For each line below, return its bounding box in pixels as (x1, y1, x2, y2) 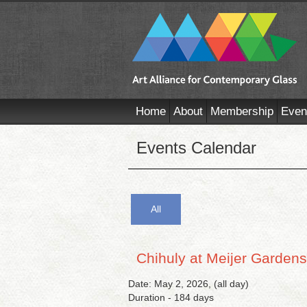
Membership (210, 105, 273, 118)
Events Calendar (136, 138, 256, 157)
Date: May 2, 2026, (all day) (128, 278, 249, 289)
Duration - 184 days (128, 292, 214, 303)
